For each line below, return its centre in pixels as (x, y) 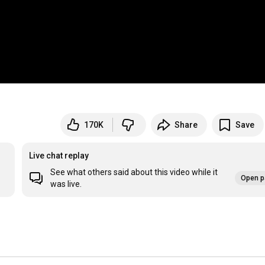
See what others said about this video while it (134, 172)
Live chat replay (59, 156)
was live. (66, 184)
